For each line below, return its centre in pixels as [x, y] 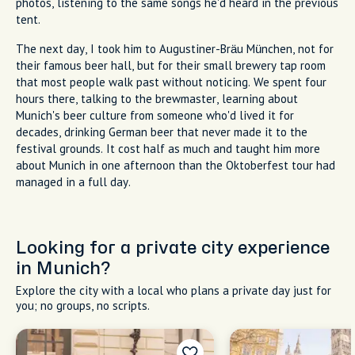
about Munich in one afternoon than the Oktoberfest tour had [176, 165]
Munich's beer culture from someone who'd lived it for [155, 115]
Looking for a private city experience [173, 248]
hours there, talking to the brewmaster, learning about [157, 98]
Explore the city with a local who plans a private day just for [174, 290]
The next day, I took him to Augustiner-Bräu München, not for [175, 48]
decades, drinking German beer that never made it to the [162, 132]
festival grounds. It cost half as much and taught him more [168, 148]
